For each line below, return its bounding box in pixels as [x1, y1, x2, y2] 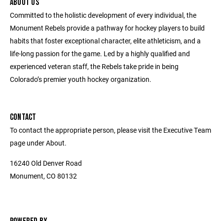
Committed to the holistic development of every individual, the [10, 10, 196, 20]
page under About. [10, 138, 67, 147]
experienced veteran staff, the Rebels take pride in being [10, 62, 179, 71]
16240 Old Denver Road [10, 158, 82, 168]
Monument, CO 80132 [10, 171, 77, 181]
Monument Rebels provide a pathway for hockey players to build [10, 23, 205, 33]
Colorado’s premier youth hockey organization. [10, 74, 151, 84]
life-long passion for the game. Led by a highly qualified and [10, 49, 190, 58]
